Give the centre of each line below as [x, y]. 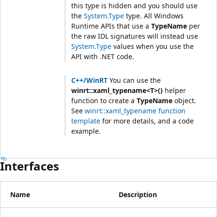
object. [185, 101]
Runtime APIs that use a [111, 26]
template [86, 121]
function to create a [104, 101]
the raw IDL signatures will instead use [135, 36]
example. [86, 131]
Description [138, 194]
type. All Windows [154, 16]
